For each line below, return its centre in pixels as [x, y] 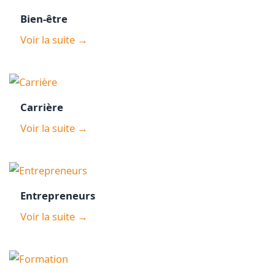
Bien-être [44, 18]
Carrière [41, 107]
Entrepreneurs [57, 196]
